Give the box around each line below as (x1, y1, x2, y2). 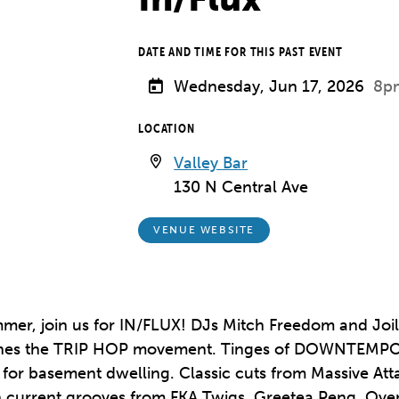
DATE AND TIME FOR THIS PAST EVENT (138, 44, 343, 60)
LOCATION (138, 120, 195, 136)
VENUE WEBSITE (153, 224, 255, 237)
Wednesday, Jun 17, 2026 (174, 77, 365, 96)
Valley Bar (174, 153, 248, 173)
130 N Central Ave (174, 177, 309, 197)
